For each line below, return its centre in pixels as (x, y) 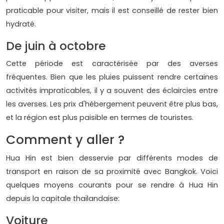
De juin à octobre (56, 46)
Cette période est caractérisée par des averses (112, 64)
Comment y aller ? (65, 140)
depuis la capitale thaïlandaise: (63, 199)
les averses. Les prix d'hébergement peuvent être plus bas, (112, 104)
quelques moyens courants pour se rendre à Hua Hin (112, 185)
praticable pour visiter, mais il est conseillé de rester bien (112, 11)
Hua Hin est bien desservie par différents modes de (112, 158)
